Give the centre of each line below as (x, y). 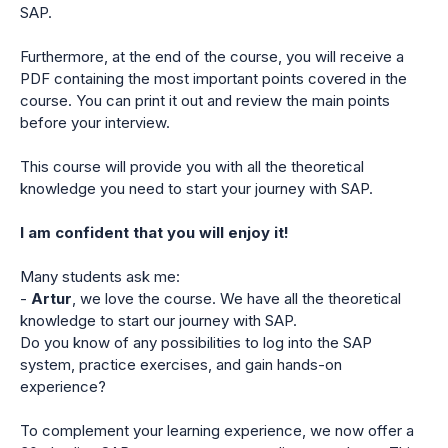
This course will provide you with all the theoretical (192, 166)
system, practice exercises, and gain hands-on (181, 364)
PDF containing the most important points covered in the (213, 78)
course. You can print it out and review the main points (205, 100)
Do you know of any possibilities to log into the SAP (196, 342)
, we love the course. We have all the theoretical (236, 298)
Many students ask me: (100, 276)
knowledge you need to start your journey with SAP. (196, 188)
